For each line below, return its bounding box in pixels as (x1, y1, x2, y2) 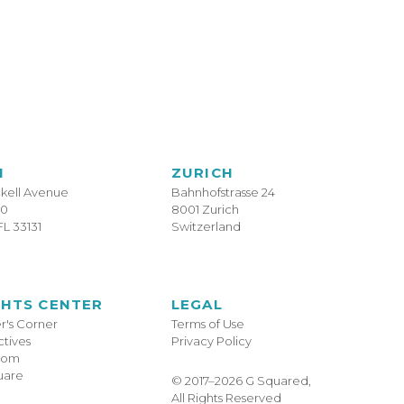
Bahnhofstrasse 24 (170, 185, 275, 199)
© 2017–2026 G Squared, (170, 373, 311, 388)
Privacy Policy (170, 334, 252, 348)
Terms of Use (170, 317, 244, 331)
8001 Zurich (170, 202, 239, 216)
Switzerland (170, 219, 241, 234)
